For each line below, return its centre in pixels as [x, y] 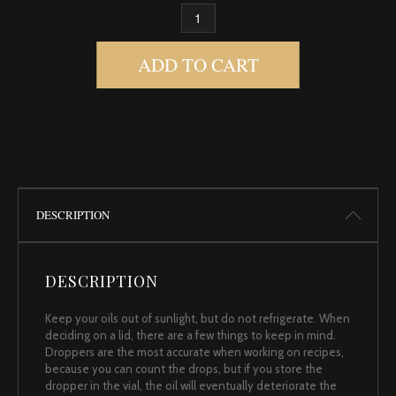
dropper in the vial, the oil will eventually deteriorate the [191, 385]
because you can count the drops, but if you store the [184, 368]
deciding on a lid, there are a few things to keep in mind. [190, 335]
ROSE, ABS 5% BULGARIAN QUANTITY [262, 18]
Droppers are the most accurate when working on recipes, [194, 351]
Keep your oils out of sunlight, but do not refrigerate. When [198, 318]
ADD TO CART [198, 64]
